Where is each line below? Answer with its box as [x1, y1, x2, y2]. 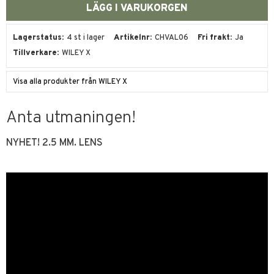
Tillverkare [13, 48, 57, 59]
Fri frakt [198, 33, 230, 43]
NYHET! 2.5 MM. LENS [6, 137, 103, 150]
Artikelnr [114, 33, 150, 43]
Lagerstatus [13, 33, 62, 43]
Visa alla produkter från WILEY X [13, 77, 127, 87]
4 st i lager [67, 33, 105, 43]
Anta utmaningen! [6, 108, 136, 129]
